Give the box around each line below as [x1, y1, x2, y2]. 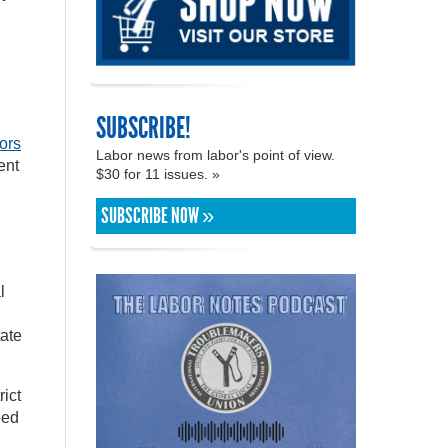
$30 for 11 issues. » [96, 165, 224, 182]
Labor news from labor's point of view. [96, 146, 335, 163]
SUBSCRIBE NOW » [101, 202, 214, 229]
